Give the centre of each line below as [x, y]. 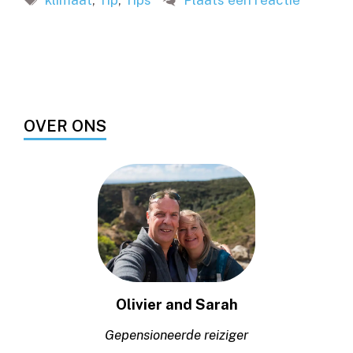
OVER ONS [65, 126]
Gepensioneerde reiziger [176, 334]
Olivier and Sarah [176, 304]
